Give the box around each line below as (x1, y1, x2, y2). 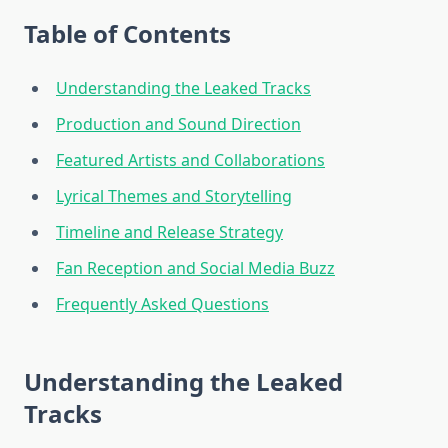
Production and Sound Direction (56, 113, 301, 136)
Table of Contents (24, 17, 231, 51)
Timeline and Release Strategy (56, 221, 283, 244)
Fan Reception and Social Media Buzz (56, 257, 335, 280)
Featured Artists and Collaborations (56, 149, 325, 172)
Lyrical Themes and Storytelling (56, 185, 292, 208)
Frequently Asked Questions (56, 293, 269, 316)
